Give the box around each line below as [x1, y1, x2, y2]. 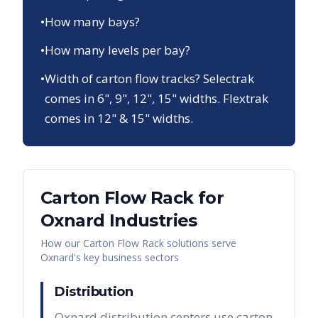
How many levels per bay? [45, 41, 190, 58]
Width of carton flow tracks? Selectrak [45, 70, 254, 87]
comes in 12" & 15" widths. [45, 109, 193, 126]
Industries [104, 209, 197, 231]
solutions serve [164, 236, 236, 250]
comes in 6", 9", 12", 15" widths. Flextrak [45, 89, 268, 106]
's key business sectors [74, 250, 179, 264]
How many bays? [45, 13, 140, 30]
